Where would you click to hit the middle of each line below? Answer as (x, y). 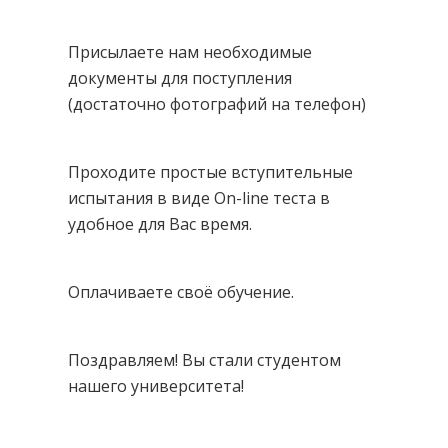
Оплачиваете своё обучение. (181, 291)
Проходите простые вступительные (210, 171)
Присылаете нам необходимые (190, 51)
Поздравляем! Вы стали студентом (204, 359)
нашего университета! (156, 385)
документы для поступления (180, 77)
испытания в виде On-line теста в (199, 197)
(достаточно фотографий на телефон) (217, 103)
